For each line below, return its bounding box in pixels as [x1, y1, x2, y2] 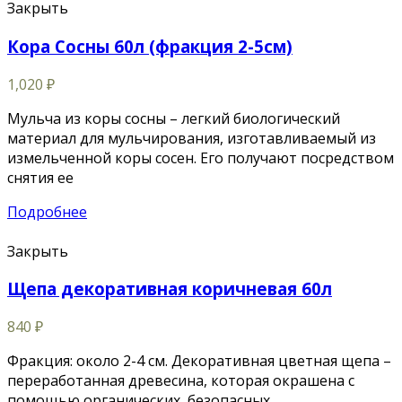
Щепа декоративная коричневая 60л [7, 277, 332, 301]
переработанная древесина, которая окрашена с [7, 371, 354, 391]
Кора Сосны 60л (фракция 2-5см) [7, 34, 293, 57]
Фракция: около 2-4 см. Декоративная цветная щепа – [7, 351, 391, 371]
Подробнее [7, 201, 87, 222]
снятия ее [7, 167, 74, 188]
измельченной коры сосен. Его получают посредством [7, 147, 394, 168]
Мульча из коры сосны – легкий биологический [7, 108, 340, 128]
